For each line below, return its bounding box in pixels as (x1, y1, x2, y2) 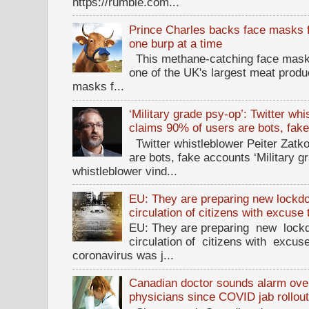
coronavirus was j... (72, 248, 174, 263)
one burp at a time (129, 36, 223, 50)
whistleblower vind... (72, 163, 177, 178)
